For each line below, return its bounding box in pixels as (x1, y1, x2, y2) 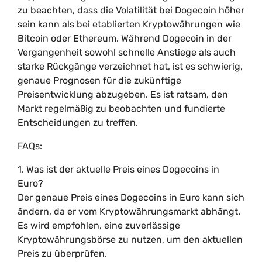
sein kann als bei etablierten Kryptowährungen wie (18, 19, 240, 30)
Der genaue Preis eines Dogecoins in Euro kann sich (18, 192, 244, 203)
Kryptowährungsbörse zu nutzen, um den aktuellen (18, 234, 243, 245)
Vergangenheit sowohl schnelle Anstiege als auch (18, 47, 236, 58)
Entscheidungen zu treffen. (18, 117, 138, 128)
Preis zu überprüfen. (18, 248, 107, 259)
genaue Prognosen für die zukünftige (18, 75, 181, 86)
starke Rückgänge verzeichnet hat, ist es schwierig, (18, 61, 243, 72)
